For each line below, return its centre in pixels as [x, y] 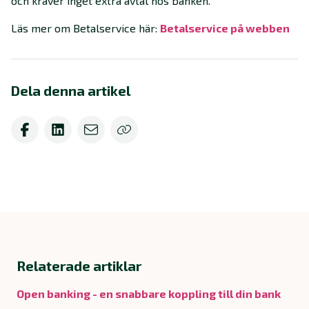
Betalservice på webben [225, 28]
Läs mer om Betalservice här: [86, 28]
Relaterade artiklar [79, 266]
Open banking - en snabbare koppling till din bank [149, 294]
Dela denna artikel [71, 91]
